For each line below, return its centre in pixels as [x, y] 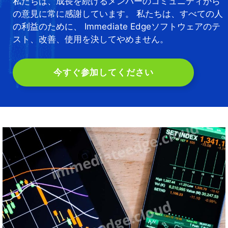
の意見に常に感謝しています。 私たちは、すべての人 [118, 13]
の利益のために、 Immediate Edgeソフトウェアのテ [117, 26]
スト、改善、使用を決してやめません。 [91, 39]
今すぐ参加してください [104, 72]
